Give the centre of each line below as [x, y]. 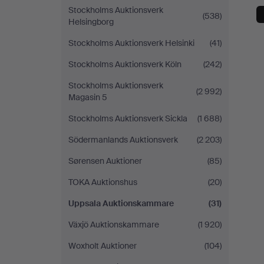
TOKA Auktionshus [103, 182]
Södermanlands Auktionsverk [123, 140]
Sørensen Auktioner [105, 161]
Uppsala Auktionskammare [121, 203]
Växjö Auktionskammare [114, 225]
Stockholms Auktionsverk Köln [125, 64]
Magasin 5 [88, 97]
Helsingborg [91, 22]
